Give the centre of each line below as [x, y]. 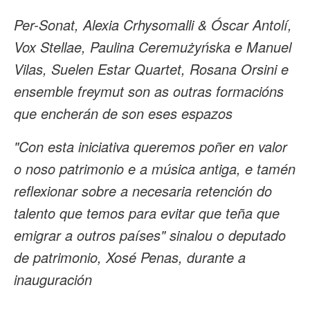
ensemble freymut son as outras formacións [149, 91]
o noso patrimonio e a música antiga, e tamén [155, 168]
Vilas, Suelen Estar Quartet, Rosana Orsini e [151, 69]
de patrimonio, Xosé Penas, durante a [130, 257]
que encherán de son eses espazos [123, 113]
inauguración [53, 279]
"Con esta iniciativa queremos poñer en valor [151, 146]
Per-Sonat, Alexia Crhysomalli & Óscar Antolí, [153, 25]
